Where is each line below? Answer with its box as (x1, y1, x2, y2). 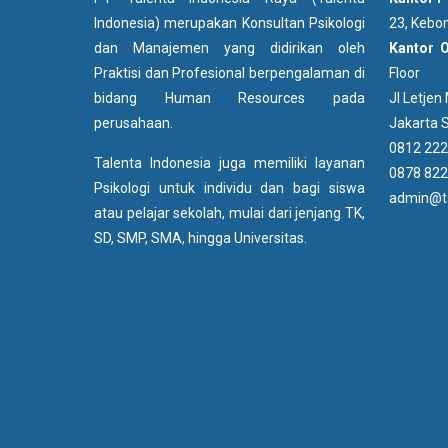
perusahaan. (93, 115, 173, 131)
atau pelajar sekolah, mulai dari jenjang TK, (93, 205, 366, 221)
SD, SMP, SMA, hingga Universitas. (93, 230, 307, 246)
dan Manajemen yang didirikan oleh (93, 40, 366, 56)
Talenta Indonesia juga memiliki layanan (93, 155, 366, 171)
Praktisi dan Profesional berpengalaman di (93, 65, 366, 81)
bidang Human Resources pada (93, 90, 366, 106)
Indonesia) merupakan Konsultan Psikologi (93, 15, 366, 31)
